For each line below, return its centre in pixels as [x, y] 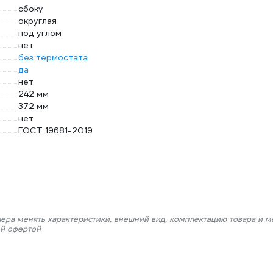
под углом [40, 33]
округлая [37, 21]
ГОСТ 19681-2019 [55, 130]
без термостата [53, 57]
